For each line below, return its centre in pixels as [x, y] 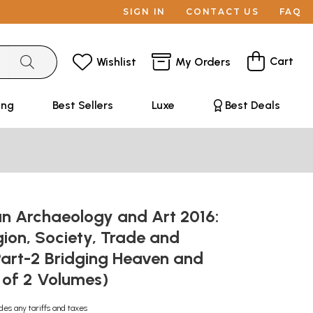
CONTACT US [223, 12]
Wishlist [116, 61]
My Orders [203, 61]
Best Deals [252, 105]
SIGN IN [144, 12]
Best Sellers [82, 105]
